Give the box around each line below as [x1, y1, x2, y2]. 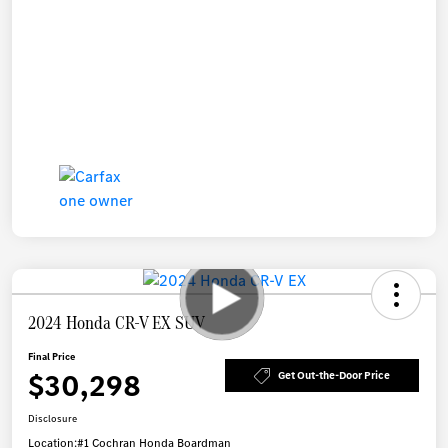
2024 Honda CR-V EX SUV [28, 308, 205, 336]
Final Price [28, 349, 75, 363]
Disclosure [28, 411, 77, 425]
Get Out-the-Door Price [278, 368, 390, 384]
